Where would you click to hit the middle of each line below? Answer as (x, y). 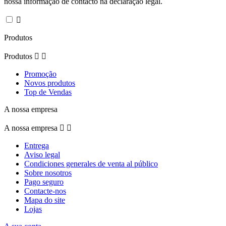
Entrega (37, 145)
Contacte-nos (45, 191)
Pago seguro (44, 182)
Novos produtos (50, 83)
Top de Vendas (48, 92)
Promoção (40, 74)
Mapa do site (45, 200)
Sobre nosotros (48, 173)
